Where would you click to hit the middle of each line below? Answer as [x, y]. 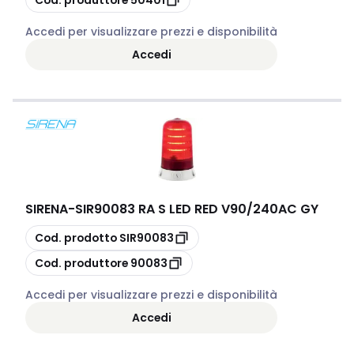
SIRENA [47, 209]
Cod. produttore [81, 263]
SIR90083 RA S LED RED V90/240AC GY [197, 209]
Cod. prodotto [76, 237]
